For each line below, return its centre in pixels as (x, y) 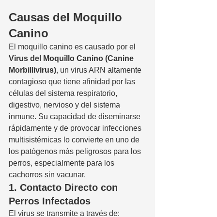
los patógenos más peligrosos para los (76, 151)
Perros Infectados (50, 201)
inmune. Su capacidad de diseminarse (76, 116)
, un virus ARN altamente (100, 70)
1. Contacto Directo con (65, 187)
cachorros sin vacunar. (47, 174)
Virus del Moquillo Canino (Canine (72, 58)
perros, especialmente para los (62, 163)
